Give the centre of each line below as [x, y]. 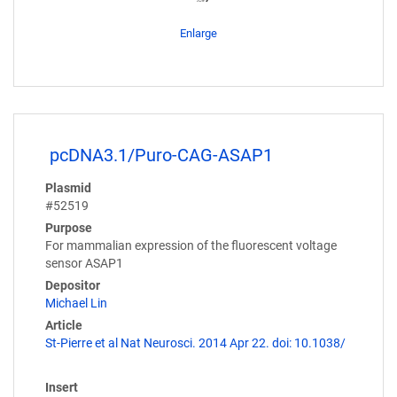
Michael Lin [76, 304]
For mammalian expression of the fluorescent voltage [191, 246]
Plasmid [68, 188]
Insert [62, 388]
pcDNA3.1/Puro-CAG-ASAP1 [161, 156]
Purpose [69, 228]
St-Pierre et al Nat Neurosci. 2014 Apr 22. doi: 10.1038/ [195, 343]
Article [64, 326]
